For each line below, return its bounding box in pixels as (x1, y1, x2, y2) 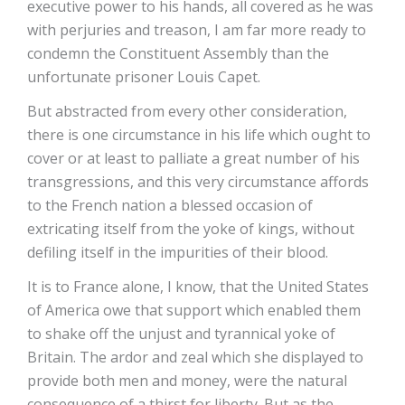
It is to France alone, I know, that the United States (27, 277, 369, 297)
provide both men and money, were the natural (27, 371, 347, 391)
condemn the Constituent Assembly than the (27, 43, 329, 63)
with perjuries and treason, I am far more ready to (27, 20, 366, 40)
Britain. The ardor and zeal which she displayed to (27, 347, 363, 367)
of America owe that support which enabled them (27, 300, 361, 320)
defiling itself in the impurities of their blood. (27, 242, 328, 262)
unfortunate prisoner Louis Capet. (27, 67, 260, 87)
